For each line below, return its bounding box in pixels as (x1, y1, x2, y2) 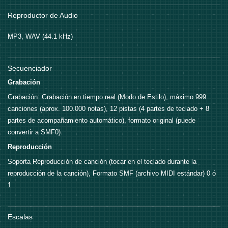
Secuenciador (8, 64, 52, 73)
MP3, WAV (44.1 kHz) (8, 33, 73, 41)
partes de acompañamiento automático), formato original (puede (8, 117, 195, 125)
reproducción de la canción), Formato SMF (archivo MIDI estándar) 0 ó (8, 169, 216, 178)
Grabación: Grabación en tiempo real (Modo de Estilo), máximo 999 (8, 93, 206, 101)
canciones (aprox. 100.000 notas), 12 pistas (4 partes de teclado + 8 (8, 105, 209, 113)
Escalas (8, 213, 33, 221)
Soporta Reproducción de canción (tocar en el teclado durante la (8, 158, 196, 166)
